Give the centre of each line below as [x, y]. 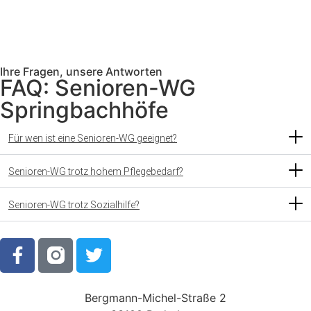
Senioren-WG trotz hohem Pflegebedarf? [96, 171]
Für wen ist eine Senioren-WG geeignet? [93, 138]
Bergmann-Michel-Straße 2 [155, 297]
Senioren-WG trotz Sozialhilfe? [74, 204]
